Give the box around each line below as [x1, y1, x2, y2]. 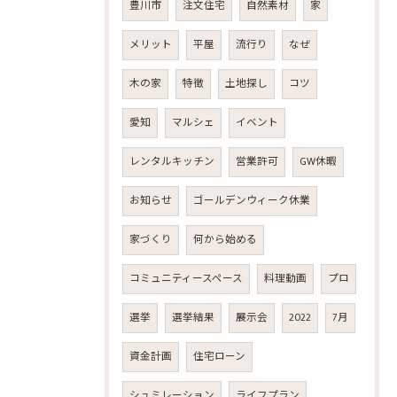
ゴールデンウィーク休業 [193, 191, 310, 209]
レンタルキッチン [129, 152, 214, 170]
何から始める [193, 230, 257, 248]
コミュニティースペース [129, 269, 243, 287]
